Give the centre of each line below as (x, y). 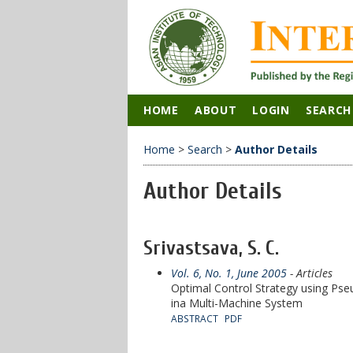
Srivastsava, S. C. (211, 249)
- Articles (310, 273)
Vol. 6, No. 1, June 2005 (229, 273)
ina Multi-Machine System (237, 303)
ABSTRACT (195, 318)
